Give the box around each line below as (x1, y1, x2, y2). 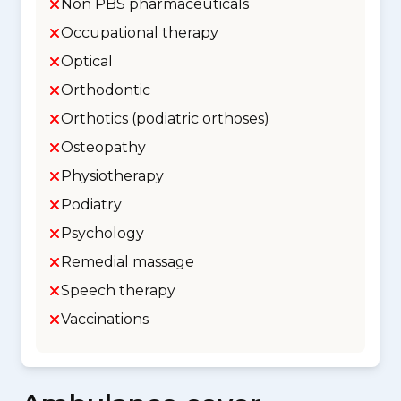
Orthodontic (61, 81, 150, 98)
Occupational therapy (61, 24, 218, 41)
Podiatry (61, 196, 122, 213)
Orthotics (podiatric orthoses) (61, 110, 269, 127)
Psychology (61, 225, 144, 242)
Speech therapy (61, 282, 175, 299)
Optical (61, 53, 113, 70)
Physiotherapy (61, 167, 164, 184)
